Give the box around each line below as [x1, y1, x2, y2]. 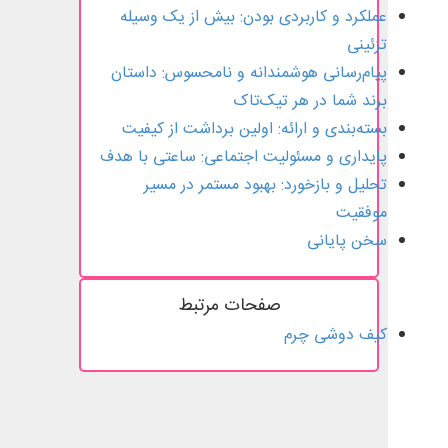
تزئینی [347, 32, 387, 60]
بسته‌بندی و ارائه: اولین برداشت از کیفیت [122, 116, 387, 144]
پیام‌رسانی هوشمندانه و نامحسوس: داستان [111, 60, 387, 88]
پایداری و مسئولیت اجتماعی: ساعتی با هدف [100, 144, 387, 172]
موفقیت [336, 200, 387, 228]
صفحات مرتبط [177, 291, 281, 322]
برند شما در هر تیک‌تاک [233, 88, 387, 116]
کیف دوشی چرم [284, 322, 387, 350]
